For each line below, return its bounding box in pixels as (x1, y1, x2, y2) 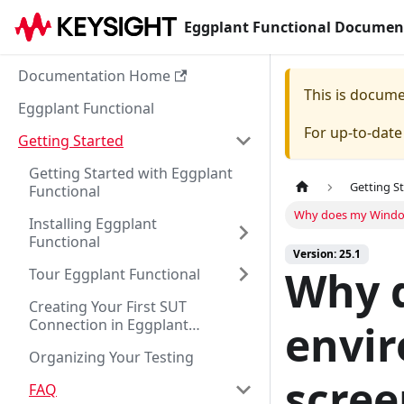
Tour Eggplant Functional (29, 264, 200, 284)
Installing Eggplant (29, 214, 157, 234)
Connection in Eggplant (29, 315, 188, 335)
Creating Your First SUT (29, 297, 187, 317)
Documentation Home (18, 66, 170, 86)
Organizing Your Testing (29, 347, 194, 367)
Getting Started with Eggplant (29, 163, 233, 183)
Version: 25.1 (293, 246, 361, 262)
